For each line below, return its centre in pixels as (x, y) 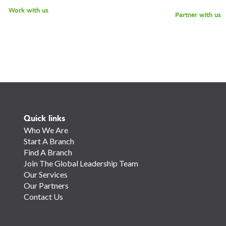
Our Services (45, 174)
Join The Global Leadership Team (81, 163)
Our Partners (46, 185)
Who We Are (46, 130)
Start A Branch (49, 141)
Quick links (44, 118)
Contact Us (43, 196)
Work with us (28, 10)
